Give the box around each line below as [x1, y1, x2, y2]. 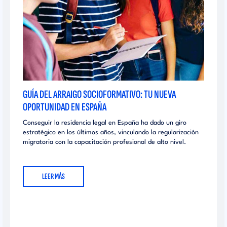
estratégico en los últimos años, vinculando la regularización [23, 129, 199, 136]
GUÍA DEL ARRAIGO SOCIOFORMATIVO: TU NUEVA [23, 87, 176, 101]
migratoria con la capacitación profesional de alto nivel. [23, 138, 186, 145]
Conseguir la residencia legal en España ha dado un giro [23, 119, 186, 126]
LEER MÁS [42, 171, 65, 181]
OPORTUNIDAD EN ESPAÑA [23, 100, 106, 114]
